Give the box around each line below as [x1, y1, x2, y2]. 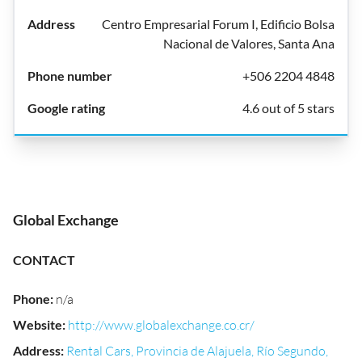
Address [13, 343, 61, 358]
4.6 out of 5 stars [242, 100, 335, 116]
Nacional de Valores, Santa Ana [163, 36, 335, 51]
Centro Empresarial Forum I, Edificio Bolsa [102, 16, 335, 32]
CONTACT [13, 252, 75, 267]
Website [13, 317, 62, 332]
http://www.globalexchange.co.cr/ [68, 317, 255, 333]
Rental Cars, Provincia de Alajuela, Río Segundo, [66, 343, 328, 359]
